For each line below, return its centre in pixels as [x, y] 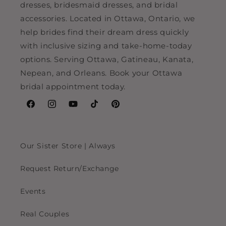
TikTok [101, 109]
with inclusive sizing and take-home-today [106, 46]
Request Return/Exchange [70, 168]
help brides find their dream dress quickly [105, 32]
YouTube [84, 109]
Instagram [66, 109]
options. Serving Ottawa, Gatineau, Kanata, [107, 59]
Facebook [44, 109]
